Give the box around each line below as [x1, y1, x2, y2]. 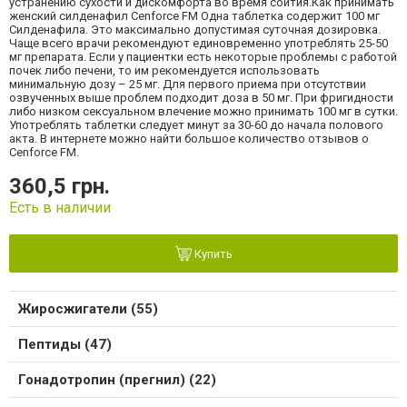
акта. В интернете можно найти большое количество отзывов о [9, 132, 369, 146]
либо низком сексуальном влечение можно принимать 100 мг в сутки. [9, 104, 398, 119]
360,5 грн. [9, 174, 110, 200]
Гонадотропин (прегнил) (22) [18, 372, 216, 389]
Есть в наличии [9, 199, 111, 217]
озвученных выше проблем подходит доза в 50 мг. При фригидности [9, 91, 393, 105]
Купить [191, 247, 233, 262]
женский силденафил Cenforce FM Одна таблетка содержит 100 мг [9, 9, 380, 24]
